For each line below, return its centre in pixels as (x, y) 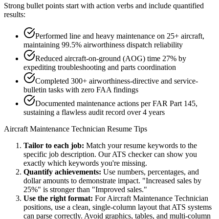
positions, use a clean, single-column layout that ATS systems (118, 207)
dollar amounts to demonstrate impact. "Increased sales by (112, 180)
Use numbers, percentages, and (150, 172)
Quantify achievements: (62, 172)
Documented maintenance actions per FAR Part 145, (116, 103)
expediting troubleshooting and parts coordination (100, 67)
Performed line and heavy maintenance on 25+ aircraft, (120, 36)
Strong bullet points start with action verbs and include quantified (104, 5)
